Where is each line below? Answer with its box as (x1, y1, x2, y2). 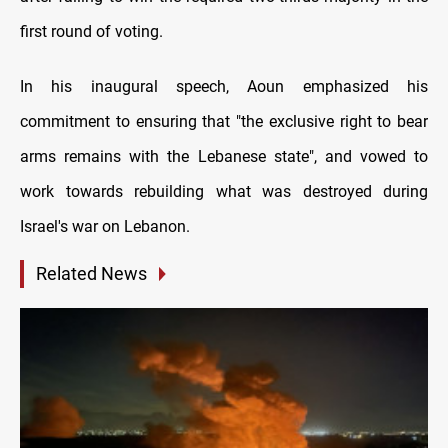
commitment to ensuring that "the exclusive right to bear (20, 111, 428, 131)
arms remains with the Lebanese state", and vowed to (20, 146, 428, 166)
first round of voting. (20, 21, 163, 41)
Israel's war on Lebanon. (20, 216, 190, 236)
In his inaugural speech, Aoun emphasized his (20, 76, 428, 96)
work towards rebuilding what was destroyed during (20, 181, 428, 201)
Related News (36, 262, 147, 284)
